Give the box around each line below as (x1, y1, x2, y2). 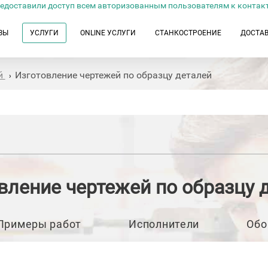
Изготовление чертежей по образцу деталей (14, 69, 212, 81)
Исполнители (129, 218, 200, 230)
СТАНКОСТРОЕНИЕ (155, 29, 221, 37)
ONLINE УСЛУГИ (80, 29, 136, 37)
